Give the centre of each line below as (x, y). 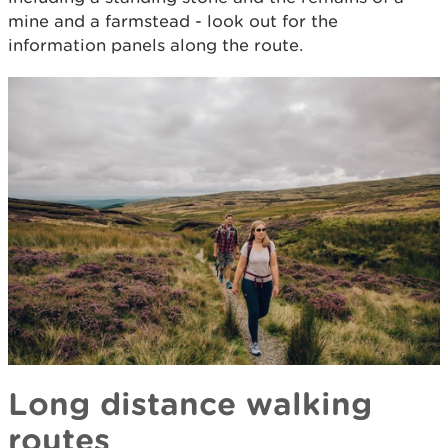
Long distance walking (190, 402)
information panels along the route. (155, 45)
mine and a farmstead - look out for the (173, 21)
